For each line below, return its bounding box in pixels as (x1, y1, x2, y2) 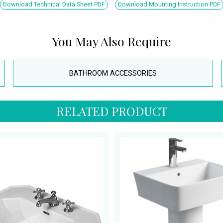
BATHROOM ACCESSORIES (69, 69, 157, 78)
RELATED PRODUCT (56, 103, 167, 119)
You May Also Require (52, 32, 171, 49)
